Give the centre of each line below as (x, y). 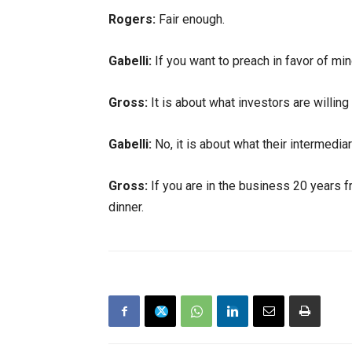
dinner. (126, 207)
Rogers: (132, 19)
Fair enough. (190, 19)
